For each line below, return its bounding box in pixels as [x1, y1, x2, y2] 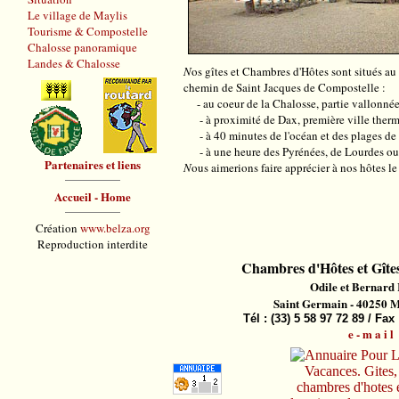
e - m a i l [347, 325, 394, 342]
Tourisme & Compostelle [28, 23, 148, 39]
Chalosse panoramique [28, 39, 137, 55]
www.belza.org [77, 220, 151, 236]
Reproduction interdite [37, 236, 148, 252]
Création [35, 220, 77, 236]
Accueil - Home [54, 188, 131, 205]
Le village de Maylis [28, 7, 127, 23]
